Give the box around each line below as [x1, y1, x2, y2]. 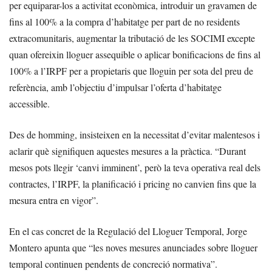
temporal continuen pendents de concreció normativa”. [9, 257, 217, 270]
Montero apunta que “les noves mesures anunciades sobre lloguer [9, 240, 257, 254]
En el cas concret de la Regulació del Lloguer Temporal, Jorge [9, 224, 247, 237]
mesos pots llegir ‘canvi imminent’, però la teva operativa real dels [9, 160, 260, 174]
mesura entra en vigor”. [9, 193, 98, 206]
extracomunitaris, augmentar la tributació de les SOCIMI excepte [9, 31, 255, 44]
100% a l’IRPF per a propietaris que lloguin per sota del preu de [9, 64, 253, 77]
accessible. [9, 97, 50, 110]
